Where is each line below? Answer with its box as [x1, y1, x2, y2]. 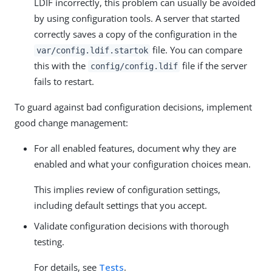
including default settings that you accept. [34, 199, 207, 211]
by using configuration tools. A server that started [34, 12, 240, 24]
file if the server [180, 59, 248, 72]
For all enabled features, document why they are [34, 141, 236, 154]
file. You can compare [150, 43, 243, 56]
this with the [34, 59, 88, 72]
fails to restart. [34, 75, 94, 87]
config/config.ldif [90, 61, 178, 71]
